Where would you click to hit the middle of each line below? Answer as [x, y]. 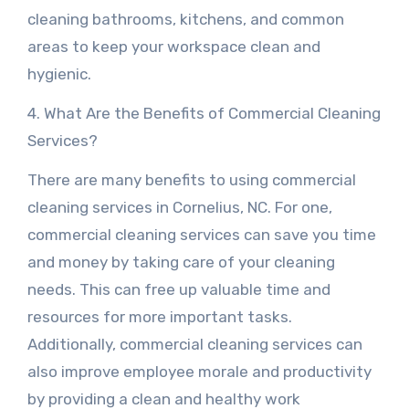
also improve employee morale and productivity [199, 372]
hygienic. [59, 74]
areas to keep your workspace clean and [173, 47]
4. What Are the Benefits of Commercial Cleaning [204, 113]
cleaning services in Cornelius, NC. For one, [179, 207]
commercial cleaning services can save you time [201, 235]
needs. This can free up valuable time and [178, 289]
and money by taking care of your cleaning [181, 262]
